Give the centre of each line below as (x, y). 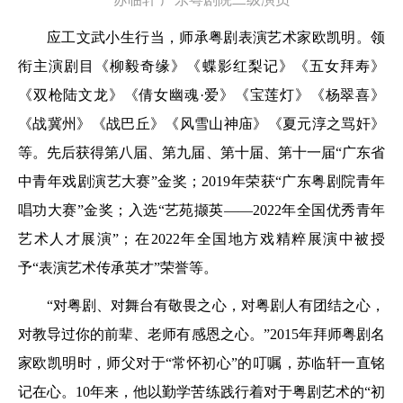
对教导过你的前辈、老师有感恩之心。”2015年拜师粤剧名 (201, 334)
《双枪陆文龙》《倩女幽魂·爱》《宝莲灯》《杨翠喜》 (201, 95)
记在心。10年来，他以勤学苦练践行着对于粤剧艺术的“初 (201, 392)
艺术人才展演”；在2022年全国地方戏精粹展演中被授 (201, 239)
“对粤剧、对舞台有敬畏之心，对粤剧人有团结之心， (216, 305)
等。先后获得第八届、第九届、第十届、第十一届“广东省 (201, 152)
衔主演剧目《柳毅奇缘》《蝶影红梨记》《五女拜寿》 (201, 66)
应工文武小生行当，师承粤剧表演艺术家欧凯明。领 (216, 37)
